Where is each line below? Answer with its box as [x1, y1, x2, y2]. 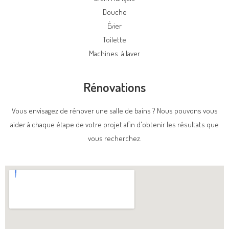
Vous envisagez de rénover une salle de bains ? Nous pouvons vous [11, 106, 218, 116]
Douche [102, 7, 127, 17]
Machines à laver [89, 49, 140, 58]
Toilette [103, 35, 126, 44]
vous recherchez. [87, 133, 142, 143]
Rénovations [83, 79, 146, 95]
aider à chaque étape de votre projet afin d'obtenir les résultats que [10, 120, 219, 129]
